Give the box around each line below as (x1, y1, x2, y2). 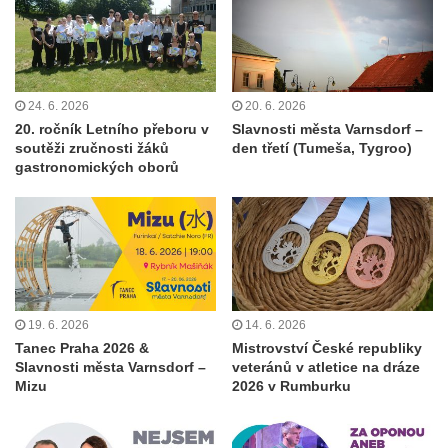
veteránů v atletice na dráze (232, 358, 420, 375)
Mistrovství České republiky (232, 339, 422, 356)
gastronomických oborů (15, 159, 179, 176)
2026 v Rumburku (232, 377, 351, 394)
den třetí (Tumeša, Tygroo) (232, 140, 412, 157)
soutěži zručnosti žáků (15, 140, 169, 157)
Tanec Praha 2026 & (15, 339, 149, 356)
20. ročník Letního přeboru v (15, 121, 209, 138)
